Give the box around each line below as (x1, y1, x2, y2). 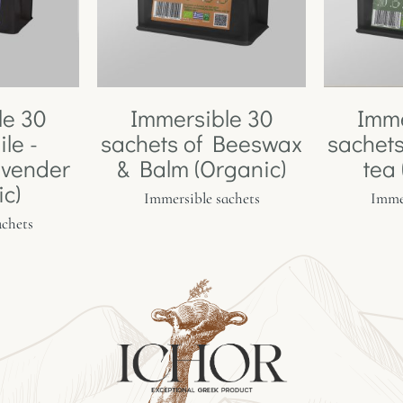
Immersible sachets (143, 189, 260, 209)
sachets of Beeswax (101, 128, 302, 159)
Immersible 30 (130, 103, 273, 134)
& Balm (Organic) (117, 153, 286, 184)
